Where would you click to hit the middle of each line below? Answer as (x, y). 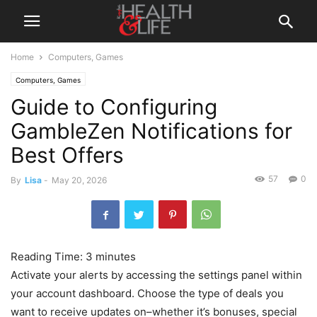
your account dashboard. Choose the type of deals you (147, 293)
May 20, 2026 (79, 180)
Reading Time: (48, 257)
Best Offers (67, 155)
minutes (116, 257)
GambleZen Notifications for (151, 131)
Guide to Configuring (114, 107)
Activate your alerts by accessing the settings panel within (156, 275)
